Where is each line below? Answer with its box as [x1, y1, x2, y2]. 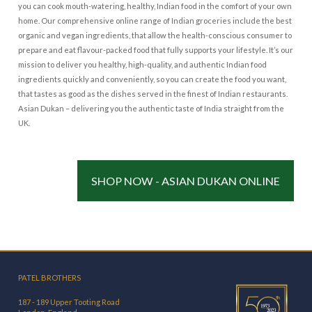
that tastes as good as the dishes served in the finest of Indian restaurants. [18, 89, 288, 99]
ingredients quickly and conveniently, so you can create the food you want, [18, 75, 287, 84]
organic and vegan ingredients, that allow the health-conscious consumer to [18, 31, 292, 40]
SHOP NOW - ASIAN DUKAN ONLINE [91, 174, 280, 188]
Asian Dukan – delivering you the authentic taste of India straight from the [18, 104, 285, 114]
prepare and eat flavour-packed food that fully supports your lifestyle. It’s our [18, 45, 294, 55]
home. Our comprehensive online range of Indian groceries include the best [18, 16, 292, 26]
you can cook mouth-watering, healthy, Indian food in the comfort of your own [18, 1, 292, 11]
